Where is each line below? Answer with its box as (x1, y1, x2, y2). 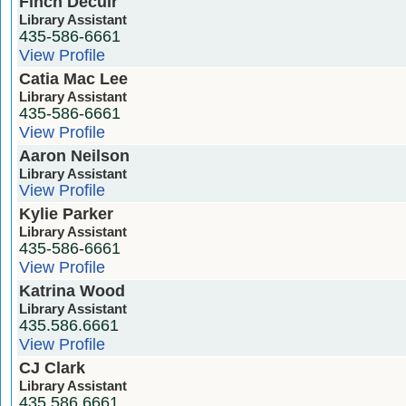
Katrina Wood (19, 281, 125, 300)
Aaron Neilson (19, 146, 130, 165)
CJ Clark (19, 358, 85, 377)
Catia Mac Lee (19, 69, 128, 88)
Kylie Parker (19, 204, 113, 223)
